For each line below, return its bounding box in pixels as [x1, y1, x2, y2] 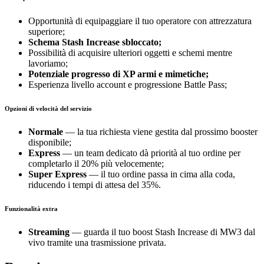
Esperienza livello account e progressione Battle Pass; [28, 80, 227, 90]
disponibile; [28, 137, 71, 148]
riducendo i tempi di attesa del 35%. [28, 180, 161, 190]
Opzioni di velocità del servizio [5, 105, 92, 113]
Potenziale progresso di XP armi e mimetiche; [28, 69, 209, 80]
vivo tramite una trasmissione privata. [28, 237, 166, 248]
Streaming [28, 227, 70, 237]
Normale [28, 127, 63, 137]
